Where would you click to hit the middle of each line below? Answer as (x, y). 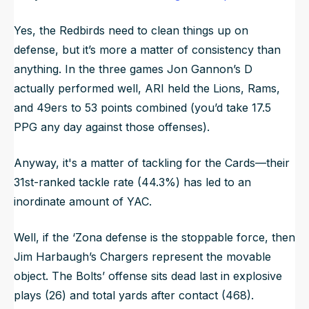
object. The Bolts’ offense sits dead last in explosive (148, 276)
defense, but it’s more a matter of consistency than (147, 49)
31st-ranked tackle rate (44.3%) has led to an (132, 182)
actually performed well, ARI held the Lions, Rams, (147, 88)
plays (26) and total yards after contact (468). (134, 295)
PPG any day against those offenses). (112, 127)
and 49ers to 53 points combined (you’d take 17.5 (142, 107)
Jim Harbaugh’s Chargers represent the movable (142, 256)
